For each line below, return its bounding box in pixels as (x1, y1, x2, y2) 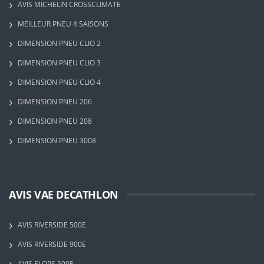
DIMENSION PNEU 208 (18, 116, 92, 126)
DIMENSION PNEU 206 (18, 97, 92, 107)
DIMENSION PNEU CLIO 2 (18, 38, 101, 48)
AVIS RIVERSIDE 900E (18, 239, 86, 249)
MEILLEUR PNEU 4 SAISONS (18, 19, 108, 29)
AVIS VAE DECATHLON (9, 187, 118, 202)
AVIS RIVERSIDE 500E (18, 220, 86, 230)
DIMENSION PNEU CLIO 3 (18, 58, 101, 68)
